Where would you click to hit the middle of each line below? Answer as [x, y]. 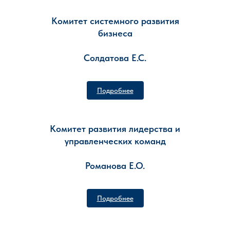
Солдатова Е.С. [115, 58]
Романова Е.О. [115, 166]
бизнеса [115, 33]
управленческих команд [115, 141]
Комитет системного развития [115, 21]
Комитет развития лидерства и [115, 129]
